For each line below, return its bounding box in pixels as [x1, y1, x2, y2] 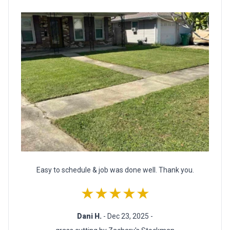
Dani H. [77, 212, 103, 221]
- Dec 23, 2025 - [103, 212, 153, 221]
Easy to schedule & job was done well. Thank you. [36, 166, 194, 175]
